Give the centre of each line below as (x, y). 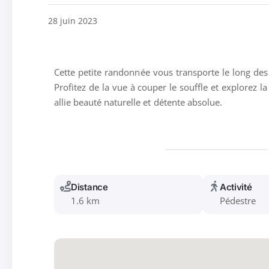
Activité (236, 187)
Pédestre (238, 200)
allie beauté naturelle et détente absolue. (138, 102)
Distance (89, 187)
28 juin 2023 (73, 21)
